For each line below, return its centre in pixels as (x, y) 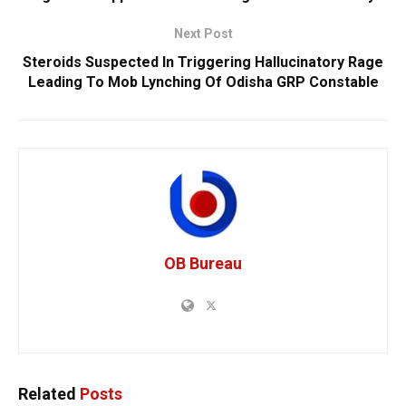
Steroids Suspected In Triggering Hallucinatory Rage (203, 63)
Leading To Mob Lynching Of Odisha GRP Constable (203, 82)
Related (47, 394)
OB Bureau (203, 264)
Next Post (203, 34)
